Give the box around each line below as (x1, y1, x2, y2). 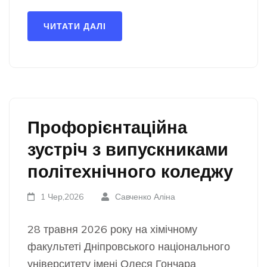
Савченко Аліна (114, 191, 175, 202)
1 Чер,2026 (41, 191, 84, 202)
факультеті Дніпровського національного (27, 240, 230, 253)
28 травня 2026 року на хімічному (27, 222, 197, 236)
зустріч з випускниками (27, 138, 228, 160)
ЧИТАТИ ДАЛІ (44, 21, 106, 32)
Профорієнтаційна (27, 116, 187, 138)
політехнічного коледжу (27, 160, 233, 182)
